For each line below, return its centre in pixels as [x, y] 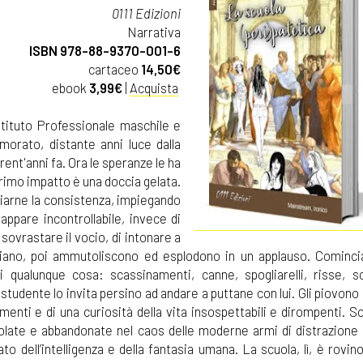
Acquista [154, 88]
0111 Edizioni [147, 13]
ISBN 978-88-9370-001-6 [105, 50]
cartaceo [114, 69]
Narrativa [154, 32]
